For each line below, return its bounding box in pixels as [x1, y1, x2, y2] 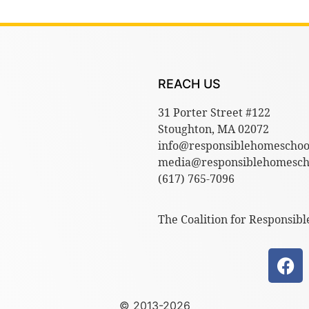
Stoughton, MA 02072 [158, 121, 269, 137]
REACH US [158, 77, 221, 92]
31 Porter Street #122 [158, 105, 270, 121]
